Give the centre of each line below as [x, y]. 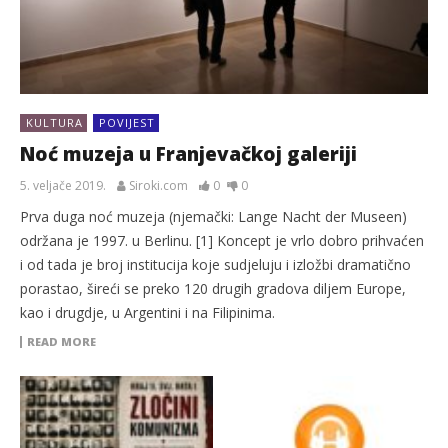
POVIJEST [127, 122]
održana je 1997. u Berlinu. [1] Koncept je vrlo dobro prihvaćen [222, 240]
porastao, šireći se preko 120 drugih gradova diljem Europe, [213, 288]
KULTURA [54, 122]
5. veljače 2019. [63, 185]
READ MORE [61, 341]
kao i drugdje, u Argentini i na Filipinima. [147, 312]
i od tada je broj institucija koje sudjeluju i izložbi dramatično [215, 264]
